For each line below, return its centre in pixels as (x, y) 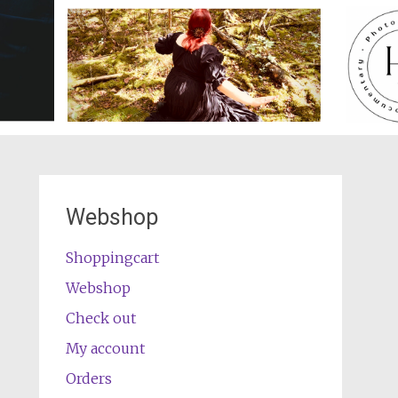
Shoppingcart (112, 258)
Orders (88, 378)
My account (105, 348)
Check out (100, 318)
